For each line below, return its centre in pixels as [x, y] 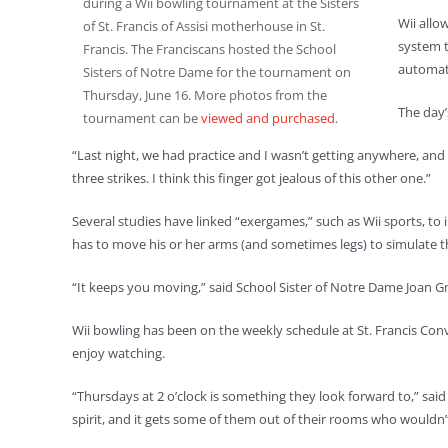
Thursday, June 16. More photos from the [205, 94]
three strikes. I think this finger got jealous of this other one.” [251, 178]
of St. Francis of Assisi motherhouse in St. [204, 25]
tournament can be [142, 117]
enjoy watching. [118, 353]
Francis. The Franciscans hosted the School [209, 48]
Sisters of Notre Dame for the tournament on [217, 71]
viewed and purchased [268, 117]
